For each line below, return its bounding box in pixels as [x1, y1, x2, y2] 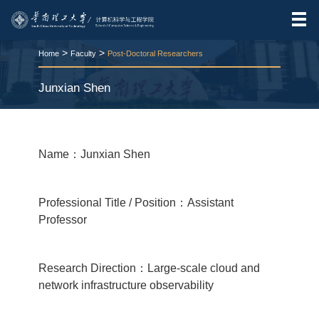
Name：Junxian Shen [38, 148, 150, 161]
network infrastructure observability [38, 279, 214, 292]
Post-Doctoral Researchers [107, 49, 203, 58]
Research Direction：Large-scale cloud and [38, 262, 260, 275]
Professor [38, 214, 87, 226]
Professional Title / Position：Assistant [38, 197, 234, 209]
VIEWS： [141, 110, 174, 119]
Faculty [70, 49, 96, 58]
